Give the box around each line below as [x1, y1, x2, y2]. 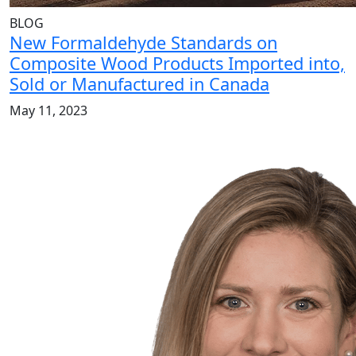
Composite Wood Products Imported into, [10, 52, 345, 75]
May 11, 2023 [10, 102, 87, 120]
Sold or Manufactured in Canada [10, 72, 269, 96]
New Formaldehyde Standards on [10, 31, 277, 55]
